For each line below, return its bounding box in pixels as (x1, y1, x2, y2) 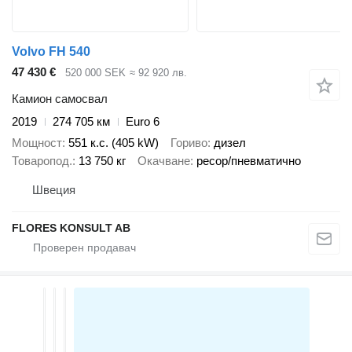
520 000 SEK (65, 66, 126, 79)
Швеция (32, 183, 75, 197)
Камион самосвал (12, 92, 108, 106)
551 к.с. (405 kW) (68, 135, 159, 149)
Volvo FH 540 (12, 44, 90, 58)
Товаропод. (12, 153, 72, 167)
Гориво (170, 135, 207, 149)
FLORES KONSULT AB (12, 222, 130, 235)
